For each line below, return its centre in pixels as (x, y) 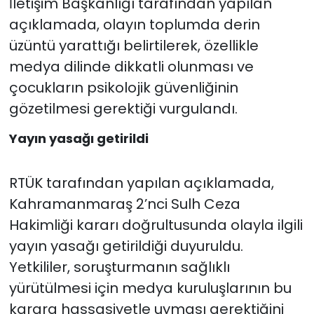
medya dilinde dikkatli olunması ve (131, 66)
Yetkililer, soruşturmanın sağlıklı (119, 267)
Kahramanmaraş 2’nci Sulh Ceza (124, 204)
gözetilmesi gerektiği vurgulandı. (123, 108)
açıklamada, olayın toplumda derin (134, 24)
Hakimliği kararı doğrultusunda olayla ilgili (156, 225)
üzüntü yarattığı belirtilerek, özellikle (134, 45)
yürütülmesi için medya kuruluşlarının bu (150, 288)
